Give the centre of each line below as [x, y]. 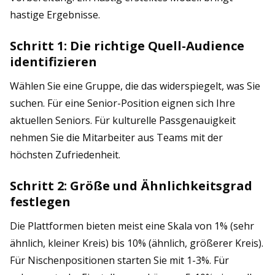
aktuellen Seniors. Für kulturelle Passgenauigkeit [123, 120]
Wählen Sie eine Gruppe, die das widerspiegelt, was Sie [135, 86]
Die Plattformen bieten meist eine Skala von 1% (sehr [132, 226]
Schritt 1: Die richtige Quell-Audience [127, 46]
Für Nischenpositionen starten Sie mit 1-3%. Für [119, 260]
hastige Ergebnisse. [55, 15]
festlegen [40, 202]
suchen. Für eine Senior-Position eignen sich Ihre [122, 103]
